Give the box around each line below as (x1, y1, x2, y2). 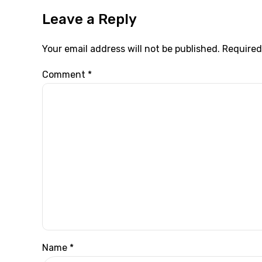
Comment (42, 69, 88, 80)
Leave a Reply (42, 11, 137, 27)
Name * (42, 242, 74, 253)
